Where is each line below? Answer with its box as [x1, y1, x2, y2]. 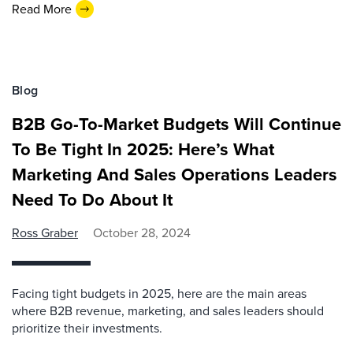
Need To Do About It [12, 187, 173, 213]
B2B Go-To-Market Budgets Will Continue [12, 111, 341, 137]
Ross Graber [12, 224, 78, 242]
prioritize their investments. [12, 319, 162, 337]
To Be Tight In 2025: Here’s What [12, 136, 274, 162]
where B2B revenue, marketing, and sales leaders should [12, 302, 324, 320]
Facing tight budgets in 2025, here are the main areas [12, 284, 307, 303]
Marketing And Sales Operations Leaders [12, 162, 337, 188]
